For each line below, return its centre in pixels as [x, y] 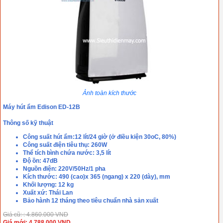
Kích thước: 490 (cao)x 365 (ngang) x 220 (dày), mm [97, 177]
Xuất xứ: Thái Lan [48, 193]
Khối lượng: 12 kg [48, 185]
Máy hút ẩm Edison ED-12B [42, 107]
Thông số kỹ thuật [28, 123]
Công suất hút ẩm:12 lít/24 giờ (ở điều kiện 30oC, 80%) [100, 137]
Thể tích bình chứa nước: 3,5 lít [67, 153]
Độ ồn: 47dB [40, 161]
